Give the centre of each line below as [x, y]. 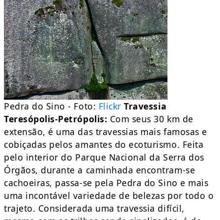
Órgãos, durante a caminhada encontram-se [100, 170]
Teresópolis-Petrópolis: [56, 119]
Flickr [110, 106]
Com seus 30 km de [150, 119]
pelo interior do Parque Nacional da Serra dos [104, 157]
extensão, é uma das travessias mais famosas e [106, 132]
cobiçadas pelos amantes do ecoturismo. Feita [104, 145]
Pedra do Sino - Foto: [51, 106]
